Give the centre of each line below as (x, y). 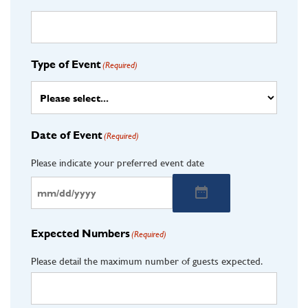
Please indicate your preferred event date (118, 162)
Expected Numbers (80, 233)
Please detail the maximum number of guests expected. (147, 260)
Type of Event (66, 64)
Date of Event (67, 135)
